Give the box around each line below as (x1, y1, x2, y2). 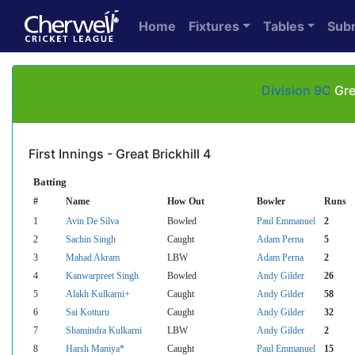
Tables (262, 18, 304, 34)
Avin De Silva (66, 216, 119, 226)
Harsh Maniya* (66, 343, 124, 353)
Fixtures (189, 18, 239, 34)
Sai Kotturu (66, 307, 109, 317)
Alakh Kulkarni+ (66, 288, 130, 299)
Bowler (257, 196, 285, 206)
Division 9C (261, 82, 331, 98)
